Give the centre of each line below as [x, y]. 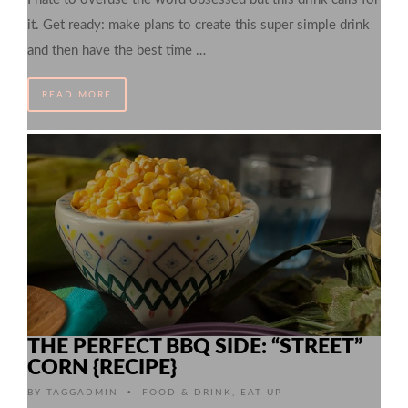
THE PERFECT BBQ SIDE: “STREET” [195, 346]
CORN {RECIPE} [102, 367]
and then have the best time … [117, 50]
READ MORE [77, 94]
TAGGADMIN [82, 392]
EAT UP [261, 392]
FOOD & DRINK [187, 392]
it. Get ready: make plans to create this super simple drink [199, 25]
